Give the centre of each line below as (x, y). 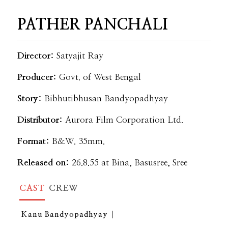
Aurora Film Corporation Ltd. (124, 120)
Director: (36, 56)
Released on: (44, 163)
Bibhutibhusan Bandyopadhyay (106, 99)
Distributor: (41, 120)
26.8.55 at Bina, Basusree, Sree (129, 163)
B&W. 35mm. (79, 141)
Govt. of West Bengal (100, 77)
